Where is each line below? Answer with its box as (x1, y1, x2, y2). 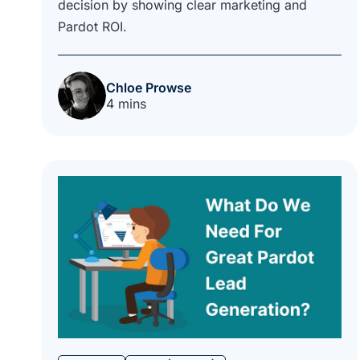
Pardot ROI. (58, 18, 127, 35)
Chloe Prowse (106, 79, 191, 96)
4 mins (106, 95, 146, 112)
